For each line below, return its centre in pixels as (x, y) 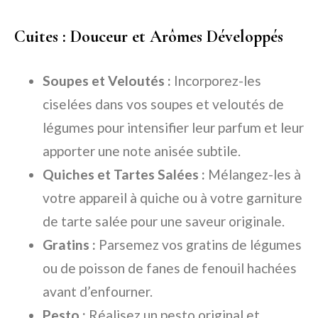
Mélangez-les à (253, 175)
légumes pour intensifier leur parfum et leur (173, 128)
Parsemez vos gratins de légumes (199, 245)
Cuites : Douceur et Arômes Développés (149, 37)
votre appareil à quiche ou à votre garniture (172, 198)
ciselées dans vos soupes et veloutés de (163, 104)
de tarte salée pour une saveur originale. (164, 221)
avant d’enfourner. (98, 292)
